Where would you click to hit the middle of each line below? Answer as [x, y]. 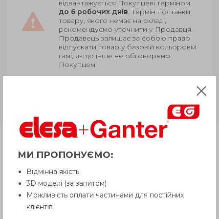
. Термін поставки [159, 11]
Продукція [41, 141]
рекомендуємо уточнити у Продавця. [126, 29]
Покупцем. [78, 64]
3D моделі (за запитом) [66, 183]
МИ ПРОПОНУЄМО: [66, 154]
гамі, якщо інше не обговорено [114, 55]
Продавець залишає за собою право [124, 38]
